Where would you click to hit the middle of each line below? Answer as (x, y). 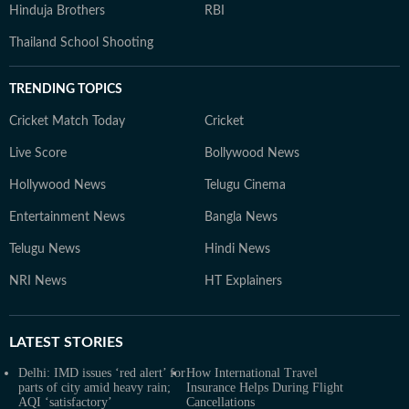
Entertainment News (67, 217)
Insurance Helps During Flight (265, 388)
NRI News (38, 281)
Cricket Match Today (67, 121)
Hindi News (237, 249)
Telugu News (45, 249)
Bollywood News (252, 153)
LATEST (35, 342)
